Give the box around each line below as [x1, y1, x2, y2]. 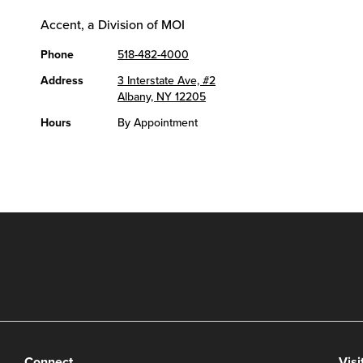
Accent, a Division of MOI [41, 17, 186, 33]
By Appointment [117, 116, 199, 130]
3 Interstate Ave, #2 [117, 74, 216, 88]
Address [41, 74, 84, 88]
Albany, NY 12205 [117, 90, 207, 104]
